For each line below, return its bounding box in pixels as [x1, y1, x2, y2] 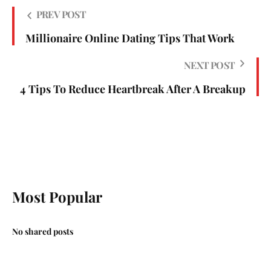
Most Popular [12, 187, 102, 207]
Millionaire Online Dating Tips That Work [25, 31, 235, 46]
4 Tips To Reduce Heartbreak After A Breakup [20, 82, 246, 97]
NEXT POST [184, 59, 235, 72]
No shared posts [12, 226, 73, 238]
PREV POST [36, 8, 86, 21]
